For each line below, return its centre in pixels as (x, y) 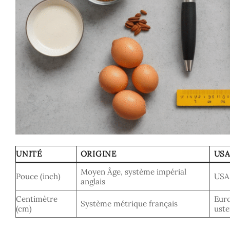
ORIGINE (98, 154)
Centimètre (37, 199)
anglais (93, 182)
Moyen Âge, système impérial (133, 172)
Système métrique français (129, 204)
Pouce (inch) (38, 177)
